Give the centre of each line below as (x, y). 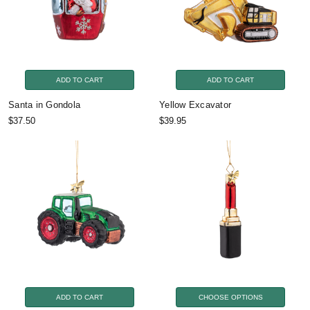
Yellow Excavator (195, 104)
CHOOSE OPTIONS (230, 297)
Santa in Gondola (44, 104)
